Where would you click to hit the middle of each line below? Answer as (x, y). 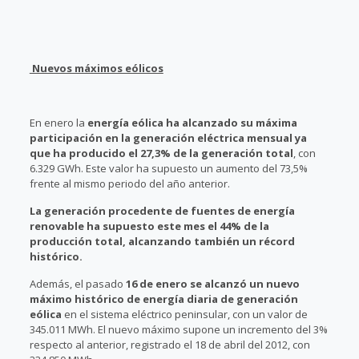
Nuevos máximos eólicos (96, 68)
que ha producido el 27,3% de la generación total (161, 153)
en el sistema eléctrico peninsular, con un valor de (184, 314)
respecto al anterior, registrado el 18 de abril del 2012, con (169, 345)
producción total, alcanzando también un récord (162, 241)
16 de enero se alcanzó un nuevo (212, 284)
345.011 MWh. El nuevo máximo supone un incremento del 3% (178, 329)
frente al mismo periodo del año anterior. (129, 184)
